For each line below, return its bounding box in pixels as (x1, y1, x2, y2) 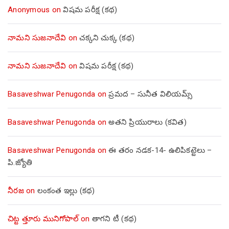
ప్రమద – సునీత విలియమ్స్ (108, 89, 192, 99)
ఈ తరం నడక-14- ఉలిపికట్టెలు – (108, 145, 212, 155)
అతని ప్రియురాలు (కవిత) (108, 117, 187, 127)
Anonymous (8, 5, 50, 14)
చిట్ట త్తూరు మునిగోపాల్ (8, 214, 79, 223)
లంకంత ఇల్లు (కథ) (37, 186, 95, 195)
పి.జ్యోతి (8, 157, 32, 167)
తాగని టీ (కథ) (91, 214, 137, 223)
